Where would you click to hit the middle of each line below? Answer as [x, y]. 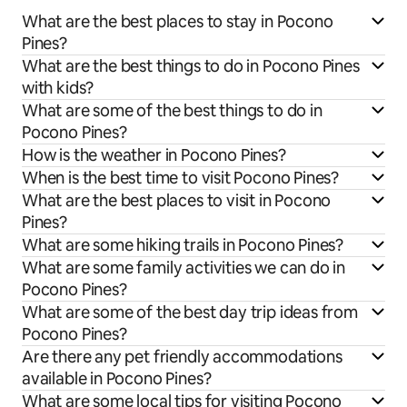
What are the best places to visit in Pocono [177, 201]
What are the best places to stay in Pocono [178, 22]
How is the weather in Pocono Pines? [154, 155]
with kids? [58, 88]
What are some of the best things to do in [172, 111]
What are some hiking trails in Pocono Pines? [183, 245]
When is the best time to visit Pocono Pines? [181, 178]
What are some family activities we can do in [184, 268]
